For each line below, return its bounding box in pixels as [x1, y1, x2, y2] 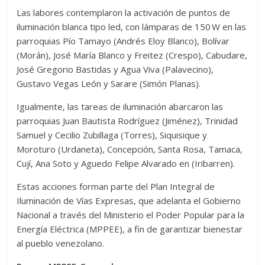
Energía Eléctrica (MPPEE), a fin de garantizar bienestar [17, 223, 243, 235]
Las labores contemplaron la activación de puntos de [17, 7, 231, 19]
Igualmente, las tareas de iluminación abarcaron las [17, 101, 224, 113]
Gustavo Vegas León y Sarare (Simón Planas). [17, 77, 201, 90]
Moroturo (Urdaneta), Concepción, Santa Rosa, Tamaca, [17, 143, 243, 156]
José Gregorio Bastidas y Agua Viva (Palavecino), [17, 63, 214, 76]
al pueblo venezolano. [17, 237, 105, 250]
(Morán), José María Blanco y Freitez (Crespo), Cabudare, [17, 49, 248, 62]
